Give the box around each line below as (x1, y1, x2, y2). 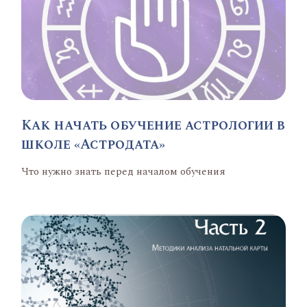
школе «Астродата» (21, 134, 166, 155)
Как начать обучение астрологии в (21, 114, 286, 136)
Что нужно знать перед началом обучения (21, 163, 226, 180)
